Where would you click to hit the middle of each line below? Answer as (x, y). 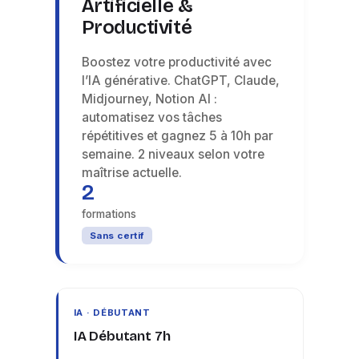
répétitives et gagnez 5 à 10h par (177, 135)
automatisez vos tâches (151, 117)
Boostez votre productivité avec (176, 62)
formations (109, 214)
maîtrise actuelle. (131, 172)
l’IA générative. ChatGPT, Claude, (180, 80)
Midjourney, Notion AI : (149, 99)
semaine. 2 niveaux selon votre (173, 154)
